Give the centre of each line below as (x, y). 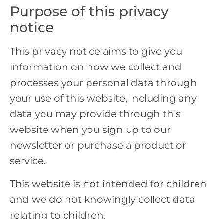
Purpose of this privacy (89, 11)
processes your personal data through (103, 83)
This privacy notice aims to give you (96, 52)
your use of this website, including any (103, 99)
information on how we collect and (96, 67)
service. (28, 161)
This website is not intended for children (108, 184)
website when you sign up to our (90, 130)
